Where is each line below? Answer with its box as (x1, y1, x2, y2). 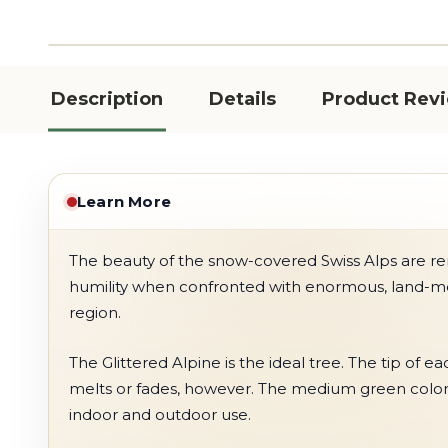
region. (69, 303, 121, 322)
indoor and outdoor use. (69, 405, 251, 424)
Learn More (77, 192, 171, 211)
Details (209, 88, 276, 110)
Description (51, 88, 163, 110)
